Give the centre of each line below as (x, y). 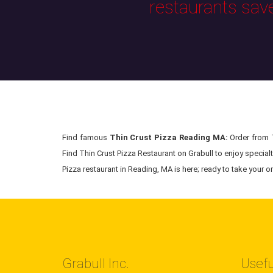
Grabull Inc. (96, 264)
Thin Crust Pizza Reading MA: (168, 138)
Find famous (86, 138)
